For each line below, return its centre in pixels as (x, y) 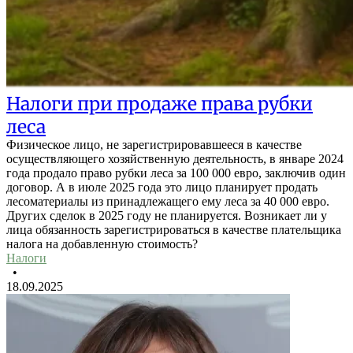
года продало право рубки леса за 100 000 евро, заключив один (176, 173)
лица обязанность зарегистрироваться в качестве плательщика (174, 230)
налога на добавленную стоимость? (102, 244)
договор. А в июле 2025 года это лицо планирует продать (162, 188)
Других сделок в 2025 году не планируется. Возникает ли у (167, 216)
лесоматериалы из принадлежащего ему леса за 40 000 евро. (168, 202)
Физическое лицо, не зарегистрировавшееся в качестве (154, 145)
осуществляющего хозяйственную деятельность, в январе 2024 (175, 159)
